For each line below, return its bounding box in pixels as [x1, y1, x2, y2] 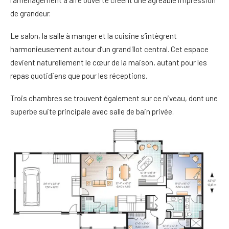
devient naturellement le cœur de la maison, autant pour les [10, 58, 207, 67]
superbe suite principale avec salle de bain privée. [10, 107, 174, 116]
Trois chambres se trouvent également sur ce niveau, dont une [10, 94, 218, 103]
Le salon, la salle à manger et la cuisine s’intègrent [10, 31, 177, 40]
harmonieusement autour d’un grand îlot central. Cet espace [10, 44, 209, 54]
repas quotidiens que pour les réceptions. [10, 71, 147, 80]
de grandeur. [10, 9, 51, 18]
